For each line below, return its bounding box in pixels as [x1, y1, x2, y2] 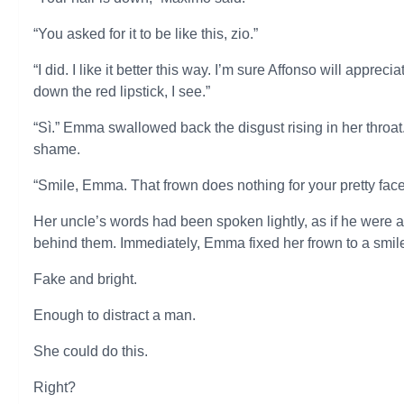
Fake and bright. [33, 271, 138, 287]
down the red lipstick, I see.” [33, 84, 211, 99]
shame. [33, 142, 81, 157]
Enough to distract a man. [33, 308, 197, 323]
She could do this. [33, 344, 149, 359]
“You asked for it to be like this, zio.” [33, 26, 259, 41]
